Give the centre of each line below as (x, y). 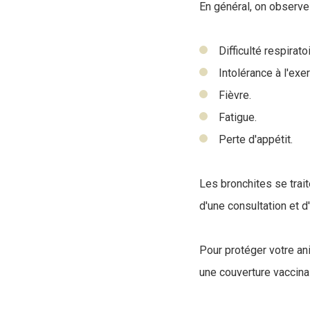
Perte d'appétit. (256, 139)
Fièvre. (235, 95)
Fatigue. (238, 117)
